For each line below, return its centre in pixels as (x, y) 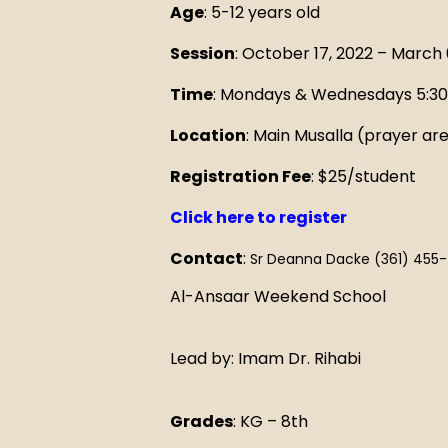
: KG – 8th (272, 421)
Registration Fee (240, 177)
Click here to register (258, 218)
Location (208, 136)
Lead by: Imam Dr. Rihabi (265, 359)
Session (202, 54)
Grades (201, 421)
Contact (206, 259)
